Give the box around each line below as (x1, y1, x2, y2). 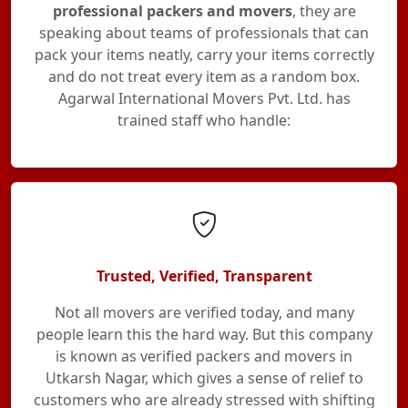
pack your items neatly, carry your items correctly (34, 45, 374, 65)
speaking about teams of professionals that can (39, 23, 369, 43)
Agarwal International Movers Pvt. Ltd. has (57, 88, 351, 108)
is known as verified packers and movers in (56, 346, 352, 366)
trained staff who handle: (117, 110, 291, 130)
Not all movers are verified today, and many (54, 302, 354, 322)
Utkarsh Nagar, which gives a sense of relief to (45, 368, 363, 388)
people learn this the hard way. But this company (36, 324, 372, 344)
